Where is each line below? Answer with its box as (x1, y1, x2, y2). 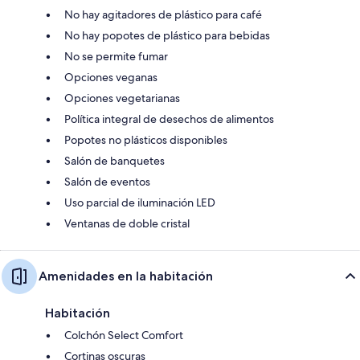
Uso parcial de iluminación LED (64, 194, 215, 210)
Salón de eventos (64, 174, 150, 189)
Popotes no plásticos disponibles (64, 132, 227, 147)
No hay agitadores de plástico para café (64, 6, 262, 22)
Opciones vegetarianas (64, 90, 180, 105)
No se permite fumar (64, 48, 168, 63)
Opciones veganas (64, 69, 157, 84)
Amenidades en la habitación (39, 268, 213, 284)
